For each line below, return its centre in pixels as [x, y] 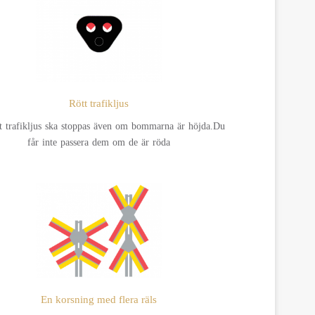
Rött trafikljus [99, 104]
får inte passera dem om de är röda [99, 143]
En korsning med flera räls [99, 299]
